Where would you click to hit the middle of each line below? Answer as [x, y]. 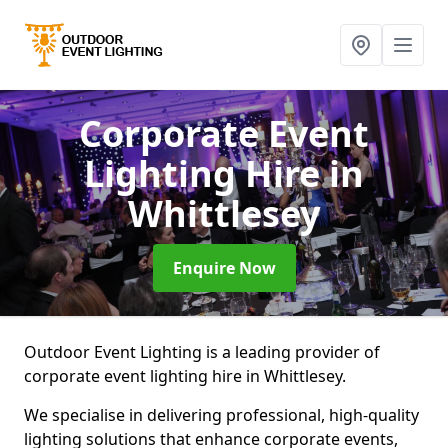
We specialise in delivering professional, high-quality [221, 415]
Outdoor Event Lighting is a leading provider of [202, 352]
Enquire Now [224, 268]
